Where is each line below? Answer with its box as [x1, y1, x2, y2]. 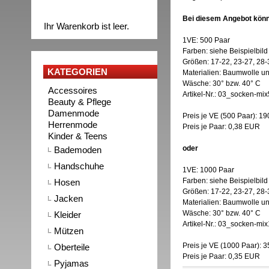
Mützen [54, 226, 83, 236]
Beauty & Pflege [48, 97, 111, 107]
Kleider [54, 210, 81, 220]
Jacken [54, 193, 83, 204]
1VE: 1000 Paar [183, 166, 234, 174]
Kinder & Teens [48, 131, 107, 141]
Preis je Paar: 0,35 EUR [183, 252, 260, 261]
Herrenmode [48, 119, 97, 130]
